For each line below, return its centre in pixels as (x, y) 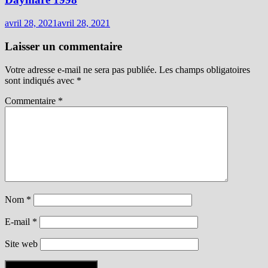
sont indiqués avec (41, 80)
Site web (21, 243)
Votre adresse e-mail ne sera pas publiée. (81, 69)
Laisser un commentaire (63, 46)
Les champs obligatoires (205, 69)
